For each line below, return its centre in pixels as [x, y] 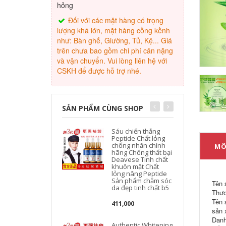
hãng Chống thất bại [142, 152]
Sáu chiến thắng [136, 131]
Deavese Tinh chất [140, 159]
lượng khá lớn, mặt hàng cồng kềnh [114, 30]
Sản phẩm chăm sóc [142, 180]
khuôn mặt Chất [135, 166]
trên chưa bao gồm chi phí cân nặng [115, 50]
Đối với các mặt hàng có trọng [115, 20]
